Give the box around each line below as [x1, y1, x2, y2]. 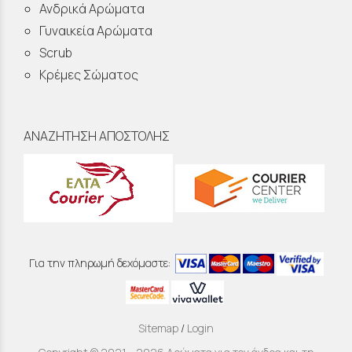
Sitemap [138, 320, 178, 335]
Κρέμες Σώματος [39, 65, 138, 83]
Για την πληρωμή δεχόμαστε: [28, 255, 175, 270]
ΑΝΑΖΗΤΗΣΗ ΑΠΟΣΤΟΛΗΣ [24, 126, 170, 145]
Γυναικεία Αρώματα [39, 21, 152, 39]
